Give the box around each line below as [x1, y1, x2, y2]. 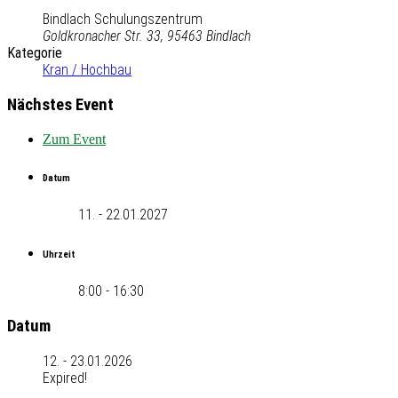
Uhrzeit [43, 249, 75, 261]
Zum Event [43, 131, 106, 147]
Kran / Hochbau [43, 61, 131, 79]
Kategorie [7, 44, 62, 62]
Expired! [43, 369, 87, 386]
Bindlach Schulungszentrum [43, 11, 203, 28]
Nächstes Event [7, 94, 114, 115]
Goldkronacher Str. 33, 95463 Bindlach [43, 28, 251, 45]
